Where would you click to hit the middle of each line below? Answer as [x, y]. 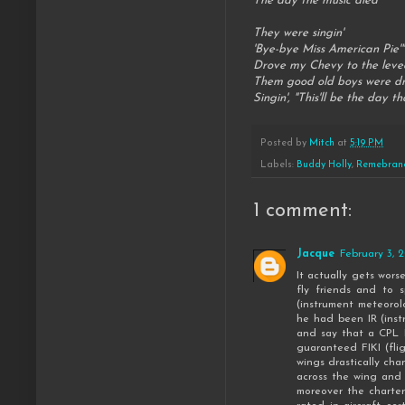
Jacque [316, 254]
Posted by [285, 143]
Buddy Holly [324, 165]
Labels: [278, 165]
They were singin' [298, 33]
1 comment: [302, 212]
